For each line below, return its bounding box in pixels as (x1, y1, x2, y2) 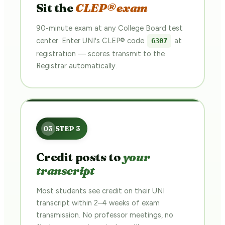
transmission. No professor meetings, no (36, 210, 173, 219)
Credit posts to (36, 150, 123, 164)
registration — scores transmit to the (36, 49, 165, 58)
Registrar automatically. (36, 61, 117, 70)
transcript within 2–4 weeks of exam (36, 198, 160, 207)
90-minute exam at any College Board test (36, 23, 183, 33)
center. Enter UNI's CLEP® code (36, 36, 146, 45)
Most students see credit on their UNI (36, 186, 165, 195)
